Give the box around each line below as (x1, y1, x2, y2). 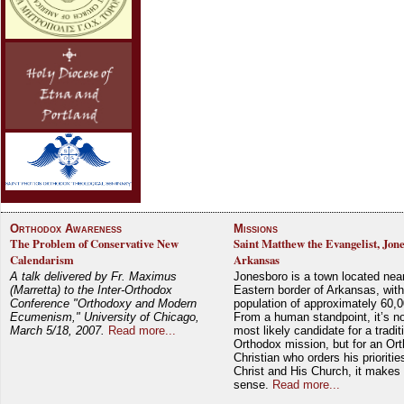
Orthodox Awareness (10, 221, 122, 235)
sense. (234, 377, 273, 391)
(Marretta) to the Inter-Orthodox (10, 282, 172, 297)
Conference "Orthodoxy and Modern (10, 296, 197, 310)
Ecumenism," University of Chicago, (10, 309, 199, 324)
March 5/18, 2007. (10, 323, 105, 337)
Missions (234, 221, 279, 235)
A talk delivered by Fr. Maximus (10, 269, 177, 283)
